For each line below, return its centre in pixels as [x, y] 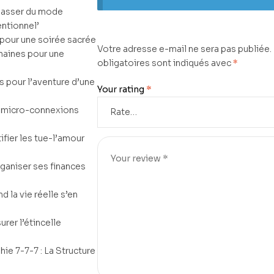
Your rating [122, 90]
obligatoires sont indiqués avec [165, 63]
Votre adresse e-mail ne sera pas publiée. [184, 49]
